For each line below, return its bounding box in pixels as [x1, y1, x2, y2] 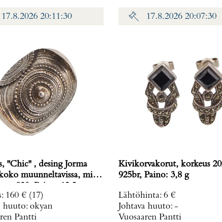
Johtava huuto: [118, 202, 174, 212]
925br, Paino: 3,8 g [144, 170, 189, 180]
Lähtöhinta [118, 191, 160, 201]
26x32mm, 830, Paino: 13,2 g [34, 181, 83, 191]
